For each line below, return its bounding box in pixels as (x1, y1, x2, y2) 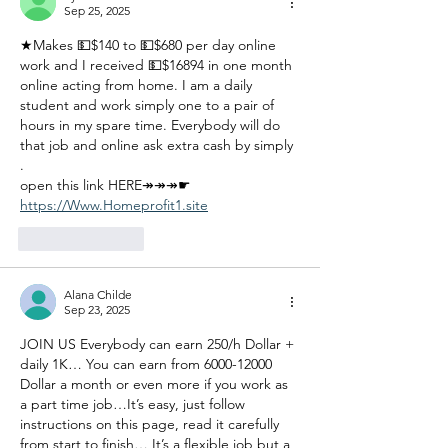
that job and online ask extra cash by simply (20, 135, 297, 154)
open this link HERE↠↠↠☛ (20, 175, 195, 194)
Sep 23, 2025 (64, 301, 130, 317)
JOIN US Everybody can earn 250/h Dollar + (20, 334, 298, 353)
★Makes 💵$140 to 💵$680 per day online (20, 35, 280, 54)
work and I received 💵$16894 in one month (20, 55, 296, 74)
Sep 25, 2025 (64, 2, 130, 18)
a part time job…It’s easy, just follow (20, 394, 249, 413)
